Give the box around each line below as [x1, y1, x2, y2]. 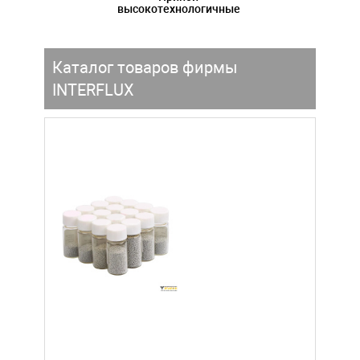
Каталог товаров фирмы [52, 57, 238, 77]
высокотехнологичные [117, 2, 240, 15]
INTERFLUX [52, 80, 134, 100]
